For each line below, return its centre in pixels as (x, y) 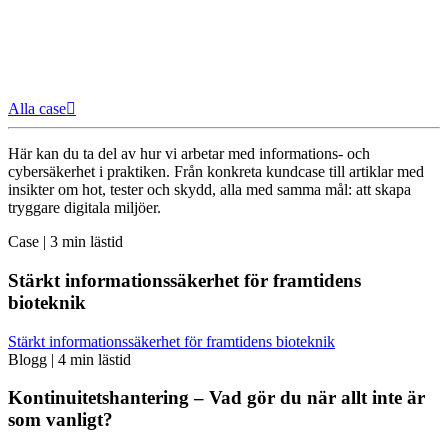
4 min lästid (94, 359)
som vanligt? (60, 420)
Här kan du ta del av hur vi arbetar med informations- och (189, 154)
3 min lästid (86, 242)
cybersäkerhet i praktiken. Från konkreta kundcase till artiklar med (216, 172)
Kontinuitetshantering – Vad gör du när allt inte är (216, 398)
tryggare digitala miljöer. (84, 208)
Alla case (37, 109)
